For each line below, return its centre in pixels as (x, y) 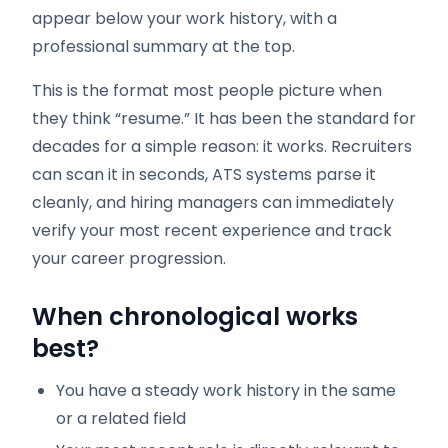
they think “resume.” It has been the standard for (224, 118)
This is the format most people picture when (207, 90)
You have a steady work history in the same (226, 390)
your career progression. (129, 258)
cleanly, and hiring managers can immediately (213, 202)
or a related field (121, 418)
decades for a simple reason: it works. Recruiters (222, 146)
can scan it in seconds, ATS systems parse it (204, 174)
